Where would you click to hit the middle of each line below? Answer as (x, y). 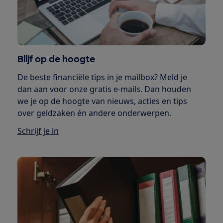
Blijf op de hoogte (56, 59)
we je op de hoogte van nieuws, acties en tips (102, 101)
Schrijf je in (38, 131)
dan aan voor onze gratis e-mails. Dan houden (104, 89)
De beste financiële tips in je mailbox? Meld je (102, 77)
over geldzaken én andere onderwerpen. (94, 113)
